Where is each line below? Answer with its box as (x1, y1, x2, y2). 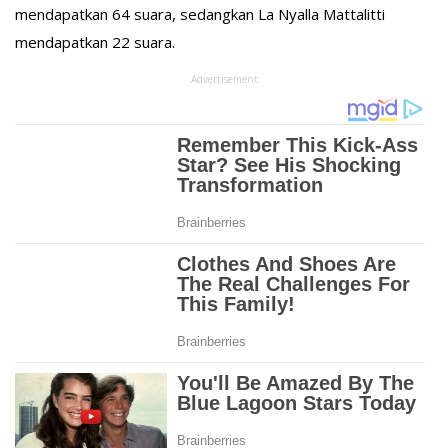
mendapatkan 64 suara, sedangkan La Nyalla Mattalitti (15, 4, 385, 24)
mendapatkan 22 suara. (15, 32, 175, 52)
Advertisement (190, 72, 258, 86)
